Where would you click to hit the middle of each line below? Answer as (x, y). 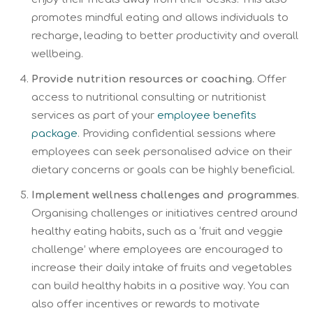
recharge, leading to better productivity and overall (165, 36)
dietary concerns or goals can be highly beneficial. (163, 170)
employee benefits (207, 115)
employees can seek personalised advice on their (162, 152)
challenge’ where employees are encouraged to (157, 249)
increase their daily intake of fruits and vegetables (162, 268)
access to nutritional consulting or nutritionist (149, 97)
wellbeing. (57, 54)
